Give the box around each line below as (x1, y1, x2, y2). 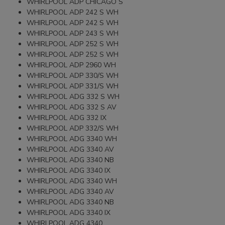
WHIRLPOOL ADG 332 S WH (27, 91, 120, 101)
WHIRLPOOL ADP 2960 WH (27, 60, 117, 70)
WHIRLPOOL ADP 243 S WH (27, 28, 119, 38)
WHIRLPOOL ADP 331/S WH (27, 81, 119, 91)
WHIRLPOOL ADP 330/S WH (27, 70, 119, 80)
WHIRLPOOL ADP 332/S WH (27, 123, 119, 133)
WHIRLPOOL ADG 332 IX (27, 113, 107, 123)
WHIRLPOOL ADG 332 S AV (27, 102, 117, 112)
